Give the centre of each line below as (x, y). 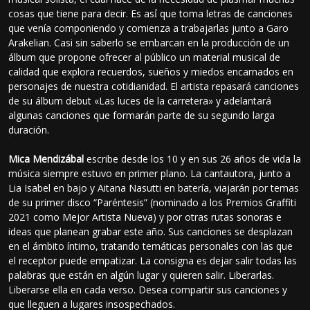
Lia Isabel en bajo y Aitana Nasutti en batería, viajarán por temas (154, 188)
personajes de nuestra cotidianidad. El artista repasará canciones (154, 86)
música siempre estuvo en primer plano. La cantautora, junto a (150, 173)
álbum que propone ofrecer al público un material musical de (145, 57)
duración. (29, 129)
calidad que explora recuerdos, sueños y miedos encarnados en (151, 71)
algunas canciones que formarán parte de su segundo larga (142, 115)
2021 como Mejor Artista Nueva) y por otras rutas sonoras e (145, 217)
